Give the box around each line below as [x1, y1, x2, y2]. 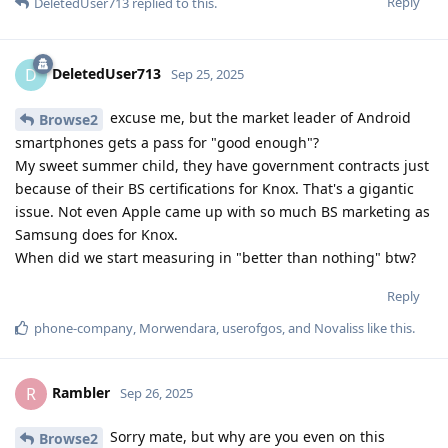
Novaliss [314, 319, 364, 338]
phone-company [34, 319, 133, 338]
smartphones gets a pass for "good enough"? [15, 133, 319, 153]
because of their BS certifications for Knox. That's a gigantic [15, 179, 414, 199]
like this [364, 319, 412, 338]
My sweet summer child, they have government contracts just [15, 156, 429, 176]
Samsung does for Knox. [15, 225, 178, 245]
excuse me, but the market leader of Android [106, 108, 411, 128]
